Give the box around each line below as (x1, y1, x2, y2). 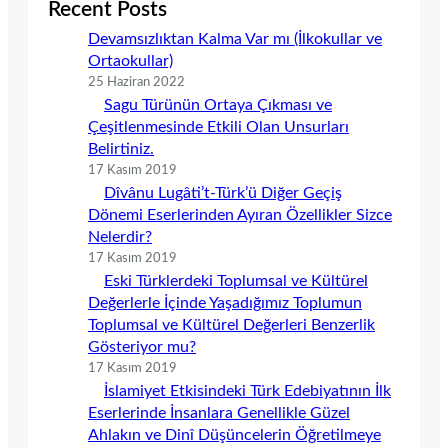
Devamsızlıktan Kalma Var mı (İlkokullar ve (88, 30, 382, 47)
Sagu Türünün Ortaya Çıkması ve (104, 96, 332, 113)
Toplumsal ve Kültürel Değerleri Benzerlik (88, 316, 375, 333)
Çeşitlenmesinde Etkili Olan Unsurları (88, 118, 349, 135)
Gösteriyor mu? (88, 338, 196, 355)
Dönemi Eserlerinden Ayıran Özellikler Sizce (88, 206, 392, 223)
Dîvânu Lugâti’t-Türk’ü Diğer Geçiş (104, 184, 342, 201)
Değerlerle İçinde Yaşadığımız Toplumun (88, 294, 362, 311)
